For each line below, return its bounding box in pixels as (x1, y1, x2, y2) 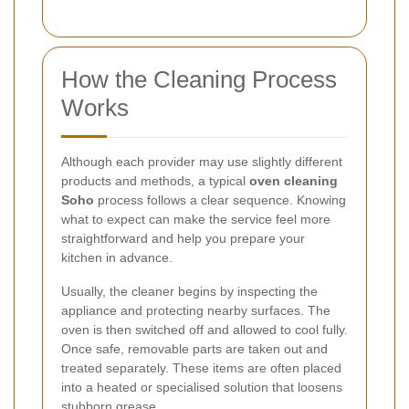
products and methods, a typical (61, 173, 249, 188)
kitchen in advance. (61, 249, 173, 265)
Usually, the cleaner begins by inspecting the (61, 283, 318, 299)
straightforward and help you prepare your (61, 230, 305, 246)
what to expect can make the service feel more (61, 211, 330, 226)
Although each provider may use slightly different (61, 153, 342, 169)
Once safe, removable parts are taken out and (61, 341, 328, 356)
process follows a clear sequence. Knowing (94, 192, 346, 207)
